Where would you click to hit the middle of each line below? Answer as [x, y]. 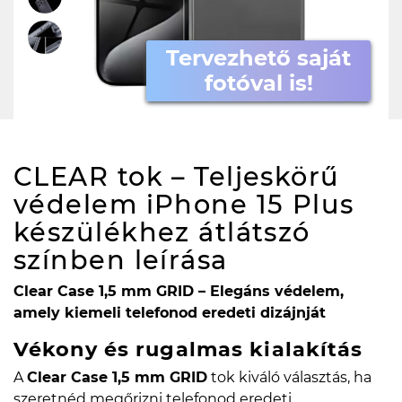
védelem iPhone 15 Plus [184, 205]
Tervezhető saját [258, 58]
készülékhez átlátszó [162, 232]
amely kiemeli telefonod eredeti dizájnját [170, 313]
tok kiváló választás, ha [289, 378]
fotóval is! [258, 83]
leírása [181, 260]
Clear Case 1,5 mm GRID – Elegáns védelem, [179, 292]
